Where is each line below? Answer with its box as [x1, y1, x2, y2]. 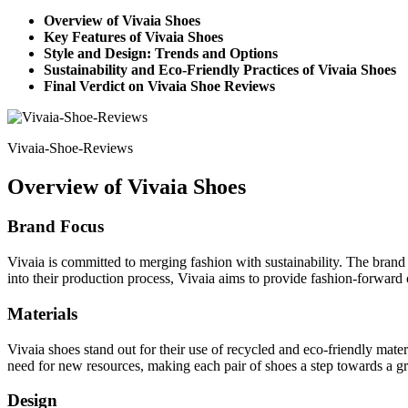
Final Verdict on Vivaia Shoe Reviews [44, 77, 275, 94]
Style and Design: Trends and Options [44, 45, 278, 61]
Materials [7, 303, 77, 323]
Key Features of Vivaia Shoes [44, 28, 223, 45]
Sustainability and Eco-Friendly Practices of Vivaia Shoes [44, 61, 396, 77]
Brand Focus [7, 217, 104, 237]
